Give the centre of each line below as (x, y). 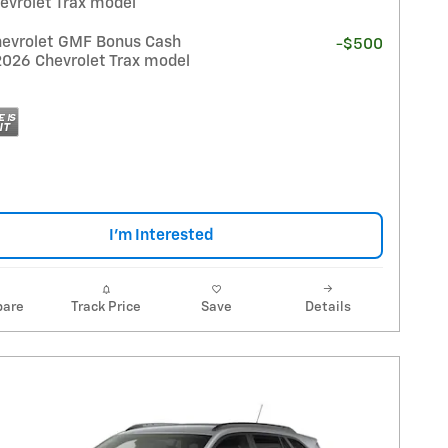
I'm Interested (161, 236)
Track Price (105, 307)
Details (327, 307)
